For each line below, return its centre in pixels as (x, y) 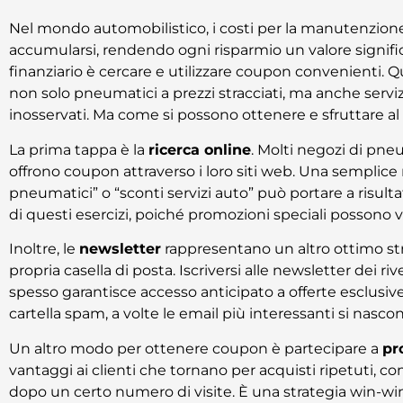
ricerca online (200, 149)
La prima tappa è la (79, 149)
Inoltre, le (44, 249)
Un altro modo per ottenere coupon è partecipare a (196, 348)
